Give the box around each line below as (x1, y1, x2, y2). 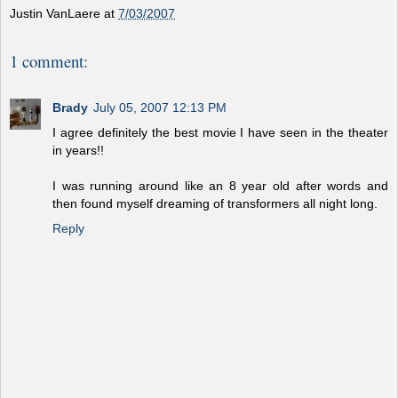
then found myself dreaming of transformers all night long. (52, 196, 378, 211)
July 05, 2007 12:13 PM (93, 100, 227, 115)
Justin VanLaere (10, 6, 100, 21)
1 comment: (10, 50, 88, 73)
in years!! (52, 143, 104, 158)
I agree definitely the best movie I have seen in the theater (52, 125, 388, 140)
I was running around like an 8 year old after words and (52, 179, 388, 194)
